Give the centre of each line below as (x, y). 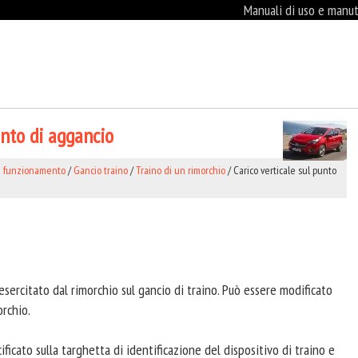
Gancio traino (101, 170)
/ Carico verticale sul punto (281, 170)
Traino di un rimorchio (181, 170)
